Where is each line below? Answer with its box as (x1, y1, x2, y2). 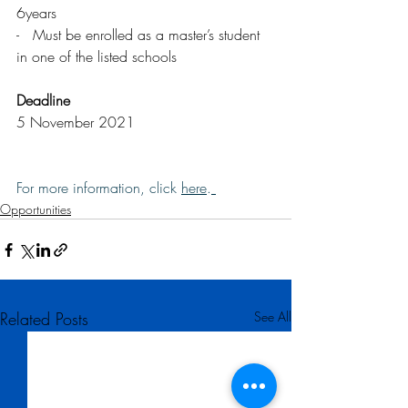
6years (16, 3, 56, 24)
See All (254, 308, 291, 326)
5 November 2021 (16, 112, 135, 133)
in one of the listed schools (16, 46, 177, 67)
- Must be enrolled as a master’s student (16, 25, 264, 46)
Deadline (16, 90, 70, 111)
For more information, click (16, 178, 181, 199)
